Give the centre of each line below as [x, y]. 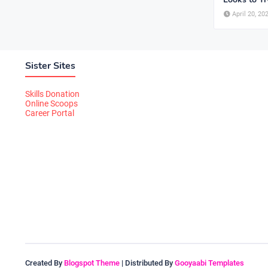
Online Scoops [51, 103]
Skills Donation [52, 94]
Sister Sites [50, 66]
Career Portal [50, 113]
